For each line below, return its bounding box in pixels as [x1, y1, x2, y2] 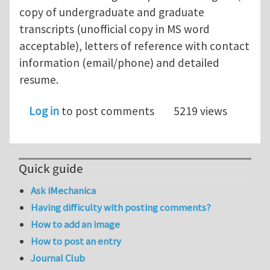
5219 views [174, 104, 227, 119]
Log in [29, 104, 59, 119]
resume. [19, 72, 58, 87]
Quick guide [19, 160, 83, 178]
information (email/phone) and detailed [19, 55, 219, 71]
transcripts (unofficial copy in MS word [19, 22, 210, 37]
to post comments [59, 104, 154, 119]
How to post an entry [31, 234, 122, 248]
